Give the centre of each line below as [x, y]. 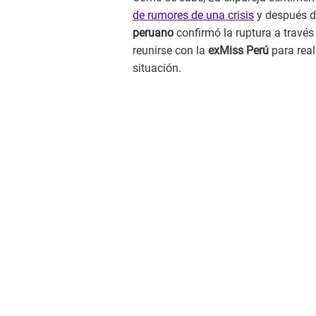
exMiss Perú [240, 51]
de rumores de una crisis [193, 16]
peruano [153, 33]
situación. [157, 68]
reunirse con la [170, 51]
